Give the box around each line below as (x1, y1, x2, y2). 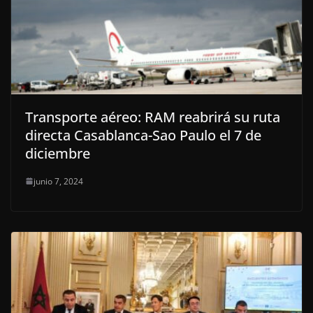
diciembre (25, 143, 90, 163)
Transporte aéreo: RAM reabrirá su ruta (25, 107, 280, 126)
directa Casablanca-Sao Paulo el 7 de (25, 125, 261, 145)
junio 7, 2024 (34, 175, 83, 187)
